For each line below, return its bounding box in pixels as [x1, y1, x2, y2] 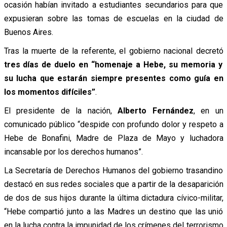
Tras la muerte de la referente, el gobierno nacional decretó [4, 46, 223, 56]
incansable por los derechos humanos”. [4, 146, 143, 157]
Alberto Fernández [118, 105, 194, 116]
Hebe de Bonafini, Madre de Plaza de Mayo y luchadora [4, 133, 223, 143]
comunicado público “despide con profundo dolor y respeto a [4, 119, 223, 129]
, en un [193, 105, 223, 116]
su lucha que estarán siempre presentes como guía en [4, 73, 223, 83]
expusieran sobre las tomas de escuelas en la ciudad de [4, 13, 223, 23]
